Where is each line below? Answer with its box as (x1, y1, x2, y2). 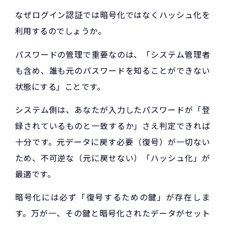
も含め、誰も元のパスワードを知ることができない (15, 64, 210, 76)
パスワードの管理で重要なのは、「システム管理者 (15, 48, 210, 60)
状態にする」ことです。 (15, 80, 105, 92)
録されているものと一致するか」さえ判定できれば (15, 120, 210, 132)
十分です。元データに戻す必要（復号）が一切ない (15, 136, 210, 148)
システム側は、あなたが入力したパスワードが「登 (15, 103, 210, 116)
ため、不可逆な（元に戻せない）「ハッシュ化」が (15, 152, 210, 164)
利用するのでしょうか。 (15, 25, 106, 37)
